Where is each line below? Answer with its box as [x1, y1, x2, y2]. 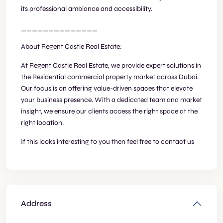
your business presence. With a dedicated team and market [21, 96, 202, 104]
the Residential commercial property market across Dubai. [21, 73, 199, 81]
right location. [21, 118, 64, 127]
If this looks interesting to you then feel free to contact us [21, 137, 194, 146]
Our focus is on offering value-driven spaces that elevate [21, 84, 193, 93]
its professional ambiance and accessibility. [21, 4, 152, 13]
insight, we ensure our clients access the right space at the [21, 107, 198, 115]
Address [21, 199, 52, 208]
